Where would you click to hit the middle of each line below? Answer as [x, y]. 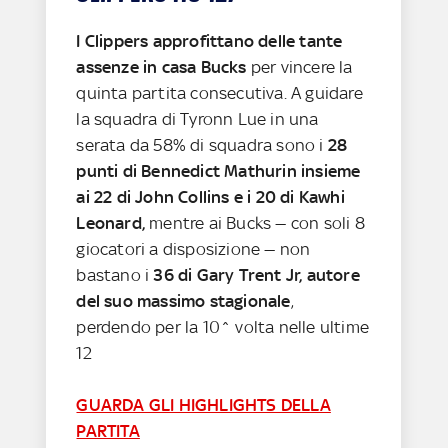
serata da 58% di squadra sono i [202, 144]
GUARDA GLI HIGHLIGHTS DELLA [203, 404]
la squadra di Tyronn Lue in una [197, 118]
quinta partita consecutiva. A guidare [219, 92]
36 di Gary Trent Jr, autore [256, 274]
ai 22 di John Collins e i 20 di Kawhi [210, 196]
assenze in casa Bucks [161, 66]
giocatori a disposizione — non [193, 248]
